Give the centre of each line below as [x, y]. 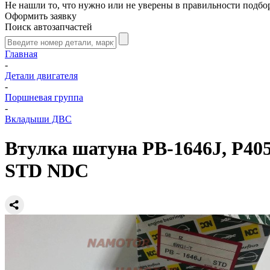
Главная [21, 54]
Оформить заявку [41, 16]
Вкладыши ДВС [38, 119]
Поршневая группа [44, 97]
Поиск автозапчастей [49, 27]
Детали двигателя [41, 76]
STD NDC [47, 171]
